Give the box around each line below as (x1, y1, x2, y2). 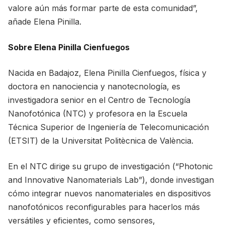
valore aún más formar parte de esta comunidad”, (8, 3, 198, 13)
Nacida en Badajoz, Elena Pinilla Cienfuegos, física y (8, 68, 206, 78)
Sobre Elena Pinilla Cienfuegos (8, 42, 130, 52)
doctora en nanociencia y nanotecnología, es (8, 81, 180, 91)
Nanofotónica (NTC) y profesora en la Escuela (8, 108, 187, 119)
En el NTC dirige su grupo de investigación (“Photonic (8, 161, 213, 171)
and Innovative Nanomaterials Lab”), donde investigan (8, 175, 214, 185)
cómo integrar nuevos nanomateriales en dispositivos (8, 188, 211, 198)
